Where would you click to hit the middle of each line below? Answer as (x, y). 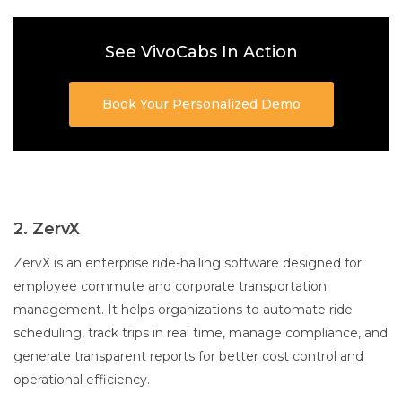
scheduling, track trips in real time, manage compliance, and (201, 333)
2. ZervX (47, 229)
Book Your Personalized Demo (201, 105)
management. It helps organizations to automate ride (183, 310)
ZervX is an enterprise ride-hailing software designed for (188, 263)
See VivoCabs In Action (201, 52)
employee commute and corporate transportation (170, 287)
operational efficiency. (83, 380)
